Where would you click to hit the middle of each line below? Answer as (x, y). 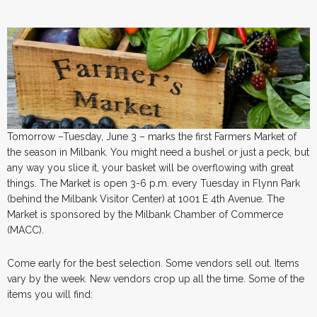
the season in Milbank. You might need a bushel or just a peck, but (158, 152)
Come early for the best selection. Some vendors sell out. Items (153, 263)
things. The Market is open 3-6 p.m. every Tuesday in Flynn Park (154, 183)
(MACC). (25, 230)
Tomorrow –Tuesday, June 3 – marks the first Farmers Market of (152, 136)
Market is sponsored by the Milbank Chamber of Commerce (145, 214)
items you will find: (50, 294)
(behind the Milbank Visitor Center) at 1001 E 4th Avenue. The (146, 198)
